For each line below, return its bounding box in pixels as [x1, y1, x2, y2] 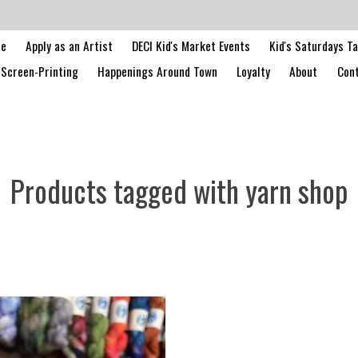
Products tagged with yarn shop [10, 168, 348, 213]
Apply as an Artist [25, 36, 113, 54]
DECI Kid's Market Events [131, 36, 250, 54]
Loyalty [237, 62, 271, 80]
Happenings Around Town [97, 62, 218, 80]
